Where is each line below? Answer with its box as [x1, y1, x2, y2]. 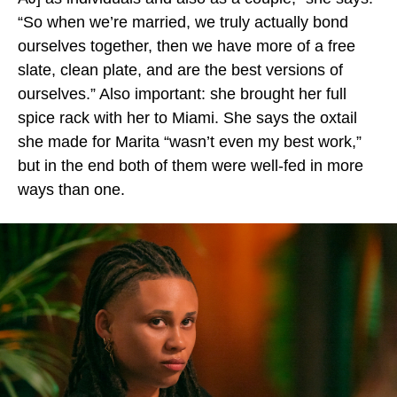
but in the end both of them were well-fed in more [18, 157, 363, 175]
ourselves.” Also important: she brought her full [18, 85, 346, 103]
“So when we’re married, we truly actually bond [18, 13, 348, 31]
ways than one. [18, 181, 129, 198]
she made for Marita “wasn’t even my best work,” [18, 133, 362, 151]
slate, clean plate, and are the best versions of [18, 61, 343, 79]
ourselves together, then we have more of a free [18, 37, 355, 55]
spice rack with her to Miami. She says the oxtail [18, 109, 357, 127]
